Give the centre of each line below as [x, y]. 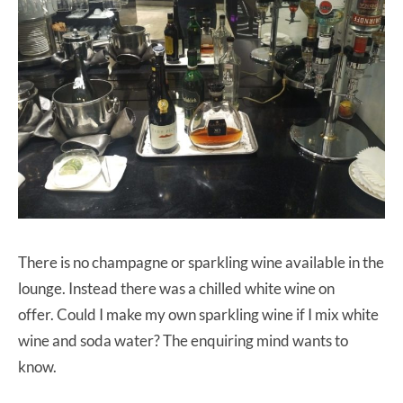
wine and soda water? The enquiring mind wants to [183, 341]
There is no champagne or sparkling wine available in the [201, 263]
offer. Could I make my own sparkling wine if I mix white [198, 315]
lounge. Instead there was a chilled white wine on [176, 289]
